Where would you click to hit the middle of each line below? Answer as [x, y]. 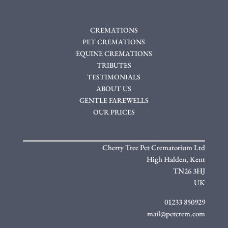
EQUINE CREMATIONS [114, 54]
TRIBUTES [114, 65]
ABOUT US [114, 89]
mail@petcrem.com [176, 214]
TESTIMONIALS [114, 77]
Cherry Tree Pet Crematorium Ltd [154, 148]
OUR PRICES [114, 112]
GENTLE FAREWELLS [114, 101]
